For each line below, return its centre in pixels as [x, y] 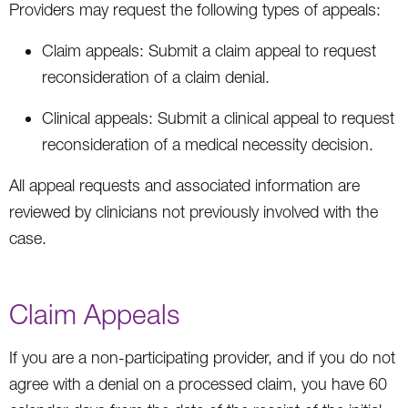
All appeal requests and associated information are [184, 185]
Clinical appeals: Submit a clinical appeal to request [218, 117]
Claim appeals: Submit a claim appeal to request [209, 50]
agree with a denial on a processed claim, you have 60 [198, 383]
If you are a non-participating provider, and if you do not [202, 357]
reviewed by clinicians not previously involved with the [194, 211]
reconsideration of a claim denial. [156, 76]
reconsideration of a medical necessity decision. [208, 144]
